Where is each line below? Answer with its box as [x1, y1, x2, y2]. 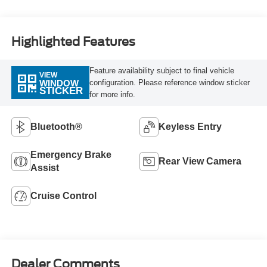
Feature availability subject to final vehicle [89, 66, 234, 75]
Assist [30, 162, 59, 173]
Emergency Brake [30, 149, 111, 160]
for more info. [89, 89, 135, 99]
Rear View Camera [159, 156, 241, 166]
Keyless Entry [159, 121, 222, 132]
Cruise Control [30, 190, 97, 201]
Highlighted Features [11, 34, 135, 49]
